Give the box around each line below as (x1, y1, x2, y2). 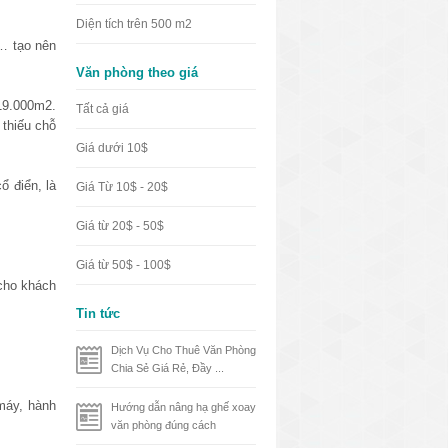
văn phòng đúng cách (111, 419, 216, 431)
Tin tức (76, 306, 120, 321)
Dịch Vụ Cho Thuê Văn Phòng (111, 344, 256, 356)
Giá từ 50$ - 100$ (76, 258, 171, 272)
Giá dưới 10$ (76, 141, 148, 155)
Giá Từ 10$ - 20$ (76, 180, 168, 194)
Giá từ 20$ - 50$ (76, 219, 164, 233)
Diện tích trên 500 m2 (76, 17, 192, 31)
